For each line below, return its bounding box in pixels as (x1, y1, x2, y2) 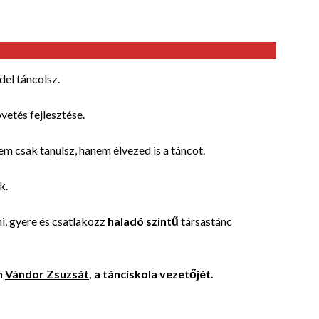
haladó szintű (108, 214, 179, 229)
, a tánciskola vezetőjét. (89, 267, 214, 281)
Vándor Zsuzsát (5, 267, 89, 281)
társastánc (179, 214, 232, 229)
